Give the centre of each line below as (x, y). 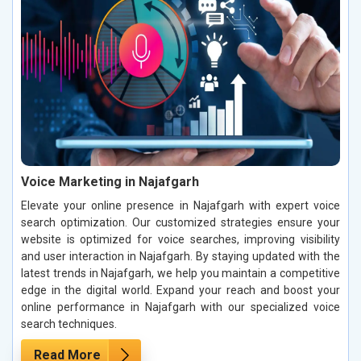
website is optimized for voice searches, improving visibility (180, 240)
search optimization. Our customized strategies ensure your (180, 223)
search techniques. (69, 324)
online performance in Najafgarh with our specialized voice (180, 307)
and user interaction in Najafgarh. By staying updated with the (180, 257)
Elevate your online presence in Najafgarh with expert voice (180, 206)
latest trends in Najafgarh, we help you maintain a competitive (180, 274)
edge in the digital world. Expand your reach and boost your (180, 290)
